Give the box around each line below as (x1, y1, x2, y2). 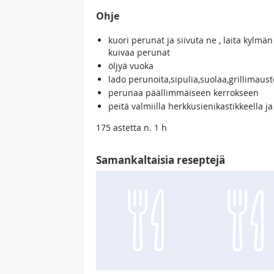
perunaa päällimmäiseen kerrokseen (108, 87, 259, 99)
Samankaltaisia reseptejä (96, 153, 225, 168)
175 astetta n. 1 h (96, 122, 167, 134)
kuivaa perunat (108, 46, 170, 59)
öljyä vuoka (108, 60, 154, 72)
